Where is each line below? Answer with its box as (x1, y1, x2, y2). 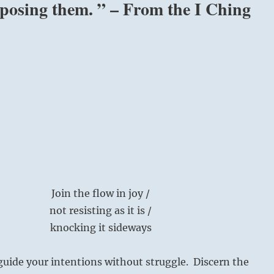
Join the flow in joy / (51, 187, 150, 199)
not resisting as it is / (50, 204, 152, 217)
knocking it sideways (50, 221, 152, 234)
